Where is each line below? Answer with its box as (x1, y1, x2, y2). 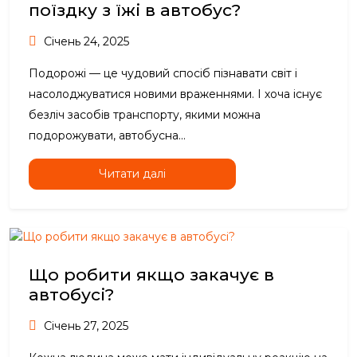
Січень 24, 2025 (41, 34, 129, 49)
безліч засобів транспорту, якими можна (29, 108, 261, 123)
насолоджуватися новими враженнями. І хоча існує (29, 87, 322, 102)
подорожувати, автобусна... (29, 128, 186, 143)
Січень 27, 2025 (41, 319, 128, 334)
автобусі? (29, 284, 114, 305)
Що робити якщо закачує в (29, 265, 274, 285)
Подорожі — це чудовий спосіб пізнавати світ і (29, 66, 297, 81)
